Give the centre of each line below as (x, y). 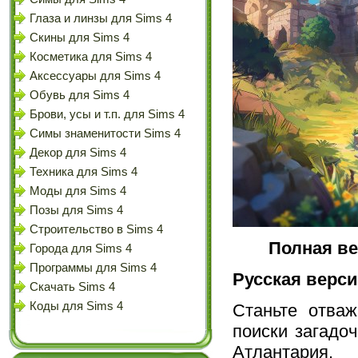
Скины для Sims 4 (80, 38)
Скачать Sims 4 (72, 287)
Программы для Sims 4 (93, 268)
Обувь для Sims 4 (80, 95)
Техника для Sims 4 (84, 172)
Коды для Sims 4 (76, 306)
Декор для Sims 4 (78, 153)
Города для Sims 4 (81, 249)
